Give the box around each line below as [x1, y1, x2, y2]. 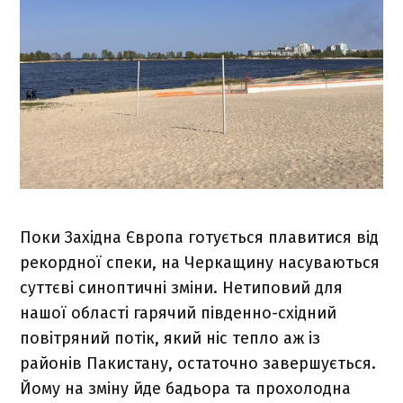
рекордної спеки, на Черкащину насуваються [20, 252, 381, 273]
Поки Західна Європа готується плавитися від [20, 227, 380, 247]
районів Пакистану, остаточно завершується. [20, 353, 377, 373]
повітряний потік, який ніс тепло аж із [20, 327, 321, 348]
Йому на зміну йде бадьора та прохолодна [20, 378, 352, 399]
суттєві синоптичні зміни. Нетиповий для [20, 277, 344, 298]
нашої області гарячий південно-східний [20, 302, 337, 323]
